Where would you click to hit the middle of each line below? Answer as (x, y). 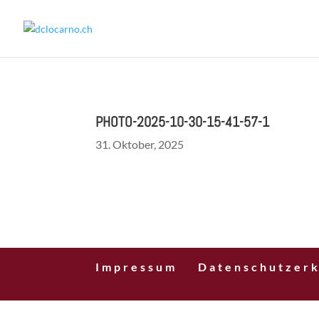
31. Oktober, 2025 (140, 144)
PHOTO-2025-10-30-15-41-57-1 (183, 122)
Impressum (137, 267)
